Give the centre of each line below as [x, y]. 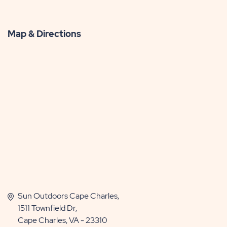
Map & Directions [44, 33]
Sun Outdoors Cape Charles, [68, 196]
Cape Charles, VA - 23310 [63, 220]
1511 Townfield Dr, [47, 208]
